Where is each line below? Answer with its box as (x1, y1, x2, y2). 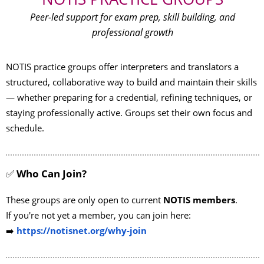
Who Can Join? (16, 167, 87, 181)
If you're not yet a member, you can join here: (6, 209, 191, 222)
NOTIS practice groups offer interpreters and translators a (6, 61, 239, 73)
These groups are (6, 194, 75, 206)
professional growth (92, 26, 173, 39)
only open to (78, 194, 131, 206)
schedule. (6, 122, 44, 134)
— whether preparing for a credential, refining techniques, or (6, 91, 252, 104)
